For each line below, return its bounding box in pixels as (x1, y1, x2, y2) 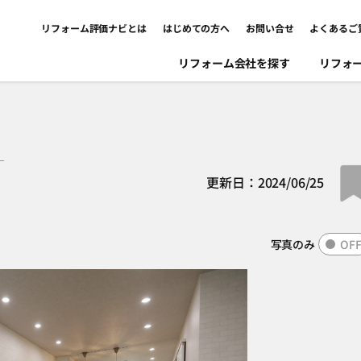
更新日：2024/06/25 (206, 172, 327, 193)
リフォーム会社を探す (178, 55, 290, 71)
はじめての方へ (162, 21, 230, 35)
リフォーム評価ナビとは (41, 21, 147, 35)
